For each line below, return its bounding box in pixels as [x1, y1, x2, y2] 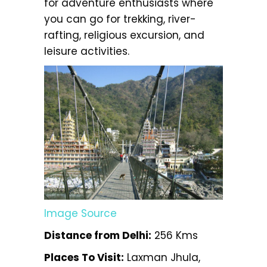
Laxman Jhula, [124, 250, 200, 265]
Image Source [44, 206, 117, 221]
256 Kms [151, 228, 198, 243]
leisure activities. [44, 44, 129, 58]
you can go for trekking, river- [44, 11, 196, 26]
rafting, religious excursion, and [44, 27, 204, 42]
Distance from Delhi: [44, 228, 151, 243]
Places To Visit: [44, 250, 124, 265]
